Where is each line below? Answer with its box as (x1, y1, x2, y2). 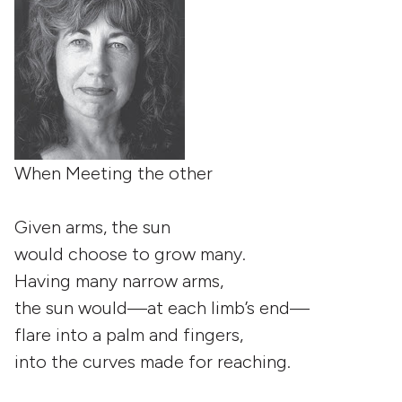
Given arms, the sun (14, 216, 170, 238)
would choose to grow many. (14, 243, 246, 265)
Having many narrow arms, (14, 270, 223, 292)
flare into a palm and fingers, (14, 324, 243, 345)
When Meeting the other (14, 162, 213, 184)
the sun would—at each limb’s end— (14, 297, 310, 319)
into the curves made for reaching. (14, 351, 291, 372)
